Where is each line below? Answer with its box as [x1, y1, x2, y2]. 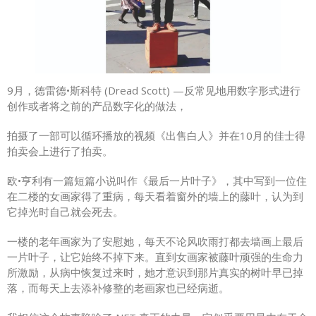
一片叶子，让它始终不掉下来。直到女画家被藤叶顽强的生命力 [7, 250, 303, 265]
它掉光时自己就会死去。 [7, 205, 123, 219]
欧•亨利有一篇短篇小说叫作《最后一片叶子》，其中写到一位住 [7, 174, 307, 188]
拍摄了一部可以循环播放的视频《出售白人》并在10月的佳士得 [7, 128, 305, 143]
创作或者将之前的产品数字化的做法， [7, 99, 187, 114]
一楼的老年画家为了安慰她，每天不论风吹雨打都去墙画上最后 [7, 234, 303, 249]
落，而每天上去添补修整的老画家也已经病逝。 [7, 281, 229, 296]
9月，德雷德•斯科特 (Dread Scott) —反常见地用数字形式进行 [7, 83, 300, 98]
